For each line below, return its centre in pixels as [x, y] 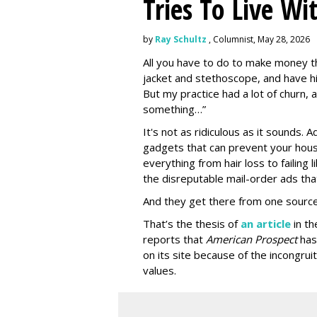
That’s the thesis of [192, 224]
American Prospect [253, 239]
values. [161, 270]
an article [266, 224]
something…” [174, 109]
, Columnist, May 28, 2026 [258, 39]
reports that [174, 239]
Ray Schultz [181, 39]
